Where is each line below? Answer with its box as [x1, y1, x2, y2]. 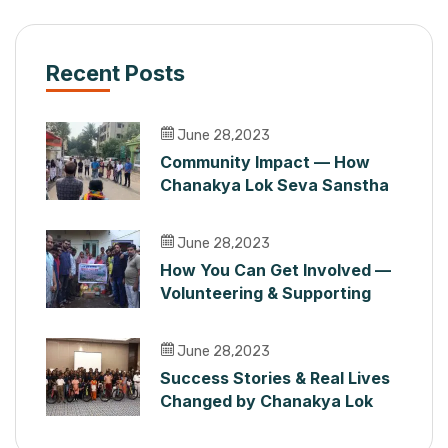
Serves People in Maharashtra [160, 198, 402, 218]
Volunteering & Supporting [160, 283, 371, 303]
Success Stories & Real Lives [160, 368, 390, 388]
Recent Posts [46, 59, 185, 86]
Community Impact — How [160, 152, 370, 172]
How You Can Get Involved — [160, 260, 391, 280]
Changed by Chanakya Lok [160, 391, 373, 411]
